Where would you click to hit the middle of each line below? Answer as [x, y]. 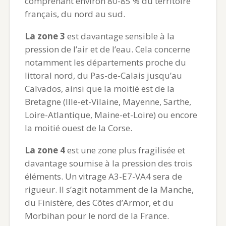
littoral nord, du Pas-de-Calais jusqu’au [103, 76]
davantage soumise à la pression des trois [108, 163]
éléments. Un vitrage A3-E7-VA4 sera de [103, 177]
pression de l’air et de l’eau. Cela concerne [107, 49]
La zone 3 [45, 36]
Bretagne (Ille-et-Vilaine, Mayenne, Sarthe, [108, 102]
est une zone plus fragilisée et [125, 150]
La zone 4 [45, 150]
